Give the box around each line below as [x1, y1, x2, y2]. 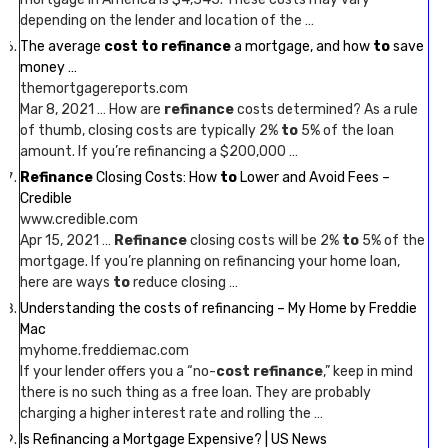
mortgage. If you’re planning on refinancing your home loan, [20, 253, 400, 270]
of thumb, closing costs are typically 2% [20, 122, 281, 139]
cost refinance [216, 363, 323, 380]
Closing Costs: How [93, 169, 220, 186]
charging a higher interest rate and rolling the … [20, 405, 323, 422]
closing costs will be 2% [187, 232, 342, 249]
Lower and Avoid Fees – [237, 169, 390, 186]
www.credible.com [20, 211, 138, 228]
